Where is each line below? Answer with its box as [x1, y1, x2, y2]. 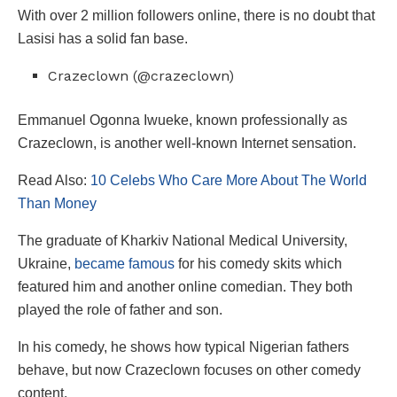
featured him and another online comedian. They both [18, 278, 353, 294]
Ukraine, [18, 255, 74, 271]
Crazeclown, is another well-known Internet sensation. [18, 135, 356, 151]
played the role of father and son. [18, 301, 222, 317]
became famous [74, 255, 175, 271]
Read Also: [18, 172, 87, 188]
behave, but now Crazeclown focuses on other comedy [18, 362, 361, 378]
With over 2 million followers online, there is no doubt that [18, 7, 375, 23]
